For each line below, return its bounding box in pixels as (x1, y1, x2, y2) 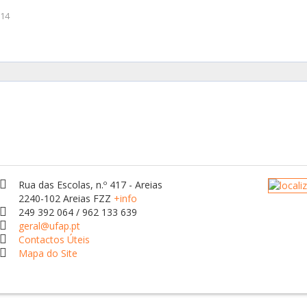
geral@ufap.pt (19, 219, 81, 232)
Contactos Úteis (19, 233, 90, 246)
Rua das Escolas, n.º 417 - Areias (19, 178, 163, 191)
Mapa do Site (19, 247, 78, 260)
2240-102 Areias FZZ (19, 192, 114, 205)
